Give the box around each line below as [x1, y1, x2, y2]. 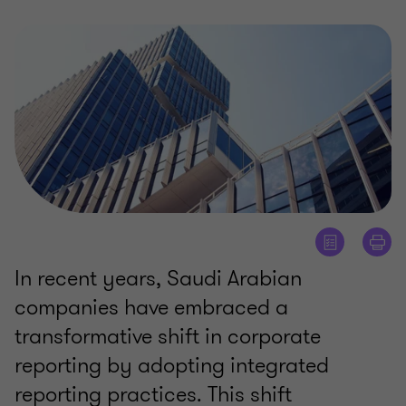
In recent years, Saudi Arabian [14, 263, 302, 295]
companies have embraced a [14, 292, 288, 324]
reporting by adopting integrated [14, 350, 329, 382]
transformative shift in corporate [14, 321, 321, 353]
